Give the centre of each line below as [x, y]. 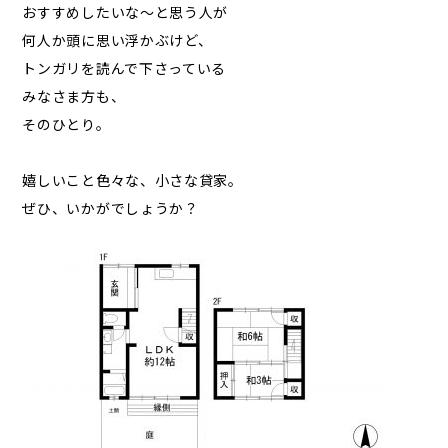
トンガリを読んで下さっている [124, 67]
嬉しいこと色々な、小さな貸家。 [132, 179]
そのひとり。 [66, 123]
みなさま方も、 [74, 95]
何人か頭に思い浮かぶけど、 [117, 39]
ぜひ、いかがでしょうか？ [110, 207]
